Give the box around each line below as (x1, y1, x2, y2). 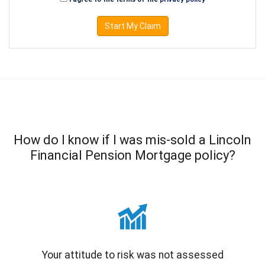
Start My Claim (104, 21, 161, 31)
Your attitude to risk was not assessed (41, 248, 224, 261)
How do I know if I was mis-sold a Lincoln (14, 132, 251, 148)
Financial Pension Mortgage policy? (30, 148, 235, 163)
